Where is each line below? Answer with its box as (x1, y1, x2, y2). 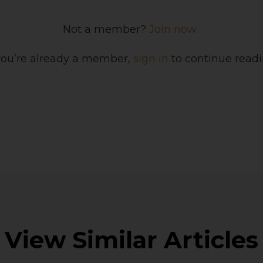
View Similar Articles (5, 225, 258, 255)
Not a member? (62, 23, 149, 36)
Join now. (149, 23, 198, 36)
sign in (133, 52, 168, 66)
